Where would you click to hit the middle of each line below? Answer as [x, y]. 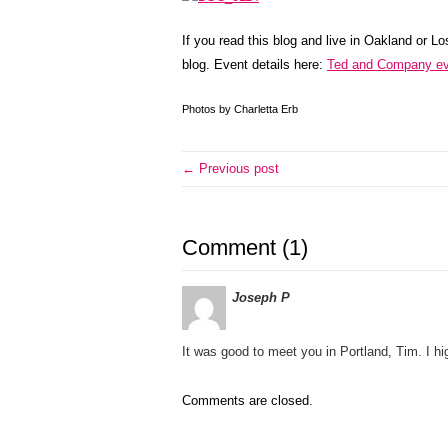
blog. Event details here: [254, 64]
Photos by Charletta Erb [240, 109]
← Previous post [230, 168]
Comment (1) [245, 247]
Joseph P [261, 297]
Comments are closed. [247, 400]
